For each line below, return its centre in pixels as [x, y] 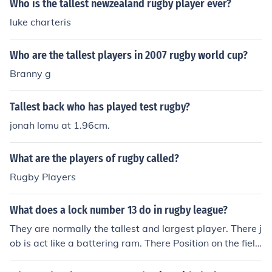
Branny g [30, 73]
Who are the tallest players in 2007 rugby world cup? [129, 55]
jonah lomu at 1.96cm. [60, 125]
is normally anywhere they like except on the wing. [124, 257]
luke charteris [40, 22]
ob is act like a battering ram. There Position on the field [135, 243]
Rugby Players [43, 177]
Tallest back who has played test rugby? [100, 107]
